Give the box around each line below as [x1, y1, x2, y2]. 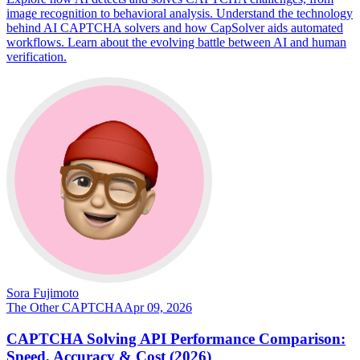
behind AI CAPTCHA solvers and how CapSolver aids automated [6, 20, 343, 35]
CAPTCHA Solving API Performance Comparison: [6, 329, 346, 347]
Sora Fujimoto [6, 285, 79, 300]
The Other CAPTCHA [6, 300, 124, 314]
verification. [6, 49, 67, 63]
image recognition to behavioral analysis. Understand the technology [6, 6, 353, 20]
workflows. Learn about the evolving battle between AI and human [6, 35, 346, 49]
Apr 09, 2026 [124, 300, 192, 314]
